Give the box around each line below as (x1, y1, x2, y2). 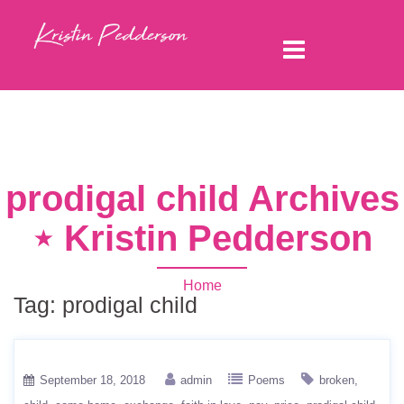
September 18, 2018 (40, 373, 145, 387)
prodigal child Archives (5, 178, 399, 218)
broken (319, 373, 354, 387)
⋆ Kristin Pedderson (32, 217, 372, 258)
